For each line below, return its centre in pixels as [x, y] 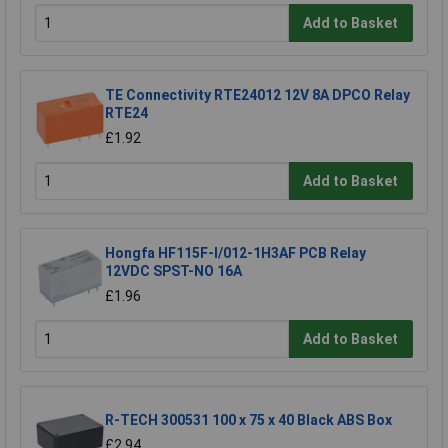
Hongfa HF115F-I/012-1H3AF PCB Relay [235, 253]
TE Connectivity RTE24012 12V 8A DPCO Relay [257, 95]
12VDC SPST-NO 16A [173, 271]
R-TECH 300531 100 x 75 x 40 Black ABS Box [248, 420]
